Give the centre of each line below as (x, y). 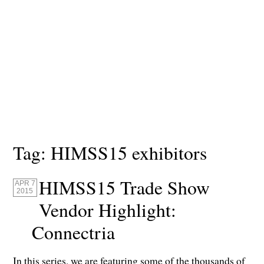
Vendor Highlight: (108, 210)
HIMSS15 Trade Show (125, 188)
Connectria (74, 232)
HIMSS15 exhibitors (129, 153)
